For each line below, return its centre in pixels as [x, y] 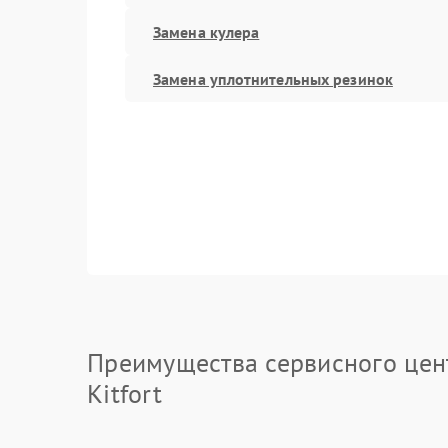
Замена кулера [206, 31]
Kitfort [124, 393]
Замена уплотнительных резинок [273, 78]
